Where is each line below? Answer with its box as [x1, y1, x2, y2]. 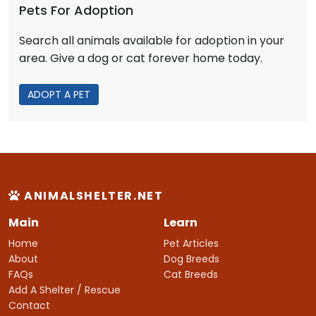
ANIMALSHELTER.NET [20, 187, 164, 204]
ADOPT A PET [28, 87, 90, 102]
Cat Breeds [164, 267, 218, 281]
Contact [8, 298, 50, 312]
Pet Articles [164, 236, 219, 250]
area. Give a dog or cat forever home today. [19, 49, 262, 66]
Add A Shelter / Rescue [8, 282, 121, 297]
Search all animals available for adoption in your [19, 32, 284, 49]
